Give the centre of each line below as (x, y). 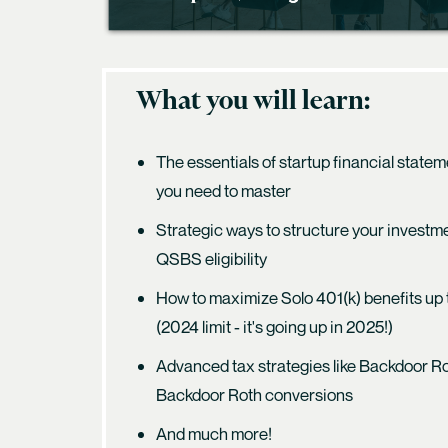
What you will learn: (253, 101)
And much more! (214, 433)
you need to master (225, 190)
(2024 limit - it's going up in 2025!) (274, 326)
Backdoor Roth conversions (257, 394)
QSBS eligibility (211, 258)
